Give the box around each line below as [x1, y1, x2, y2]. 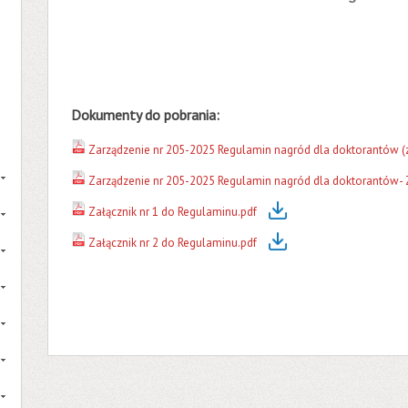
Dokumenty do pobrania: [71, 106, 219, 124]
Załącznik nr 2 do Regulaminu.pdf [88, 235, 257, 250]
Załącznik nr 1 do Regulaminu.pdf [88, 204, 257, 219]
